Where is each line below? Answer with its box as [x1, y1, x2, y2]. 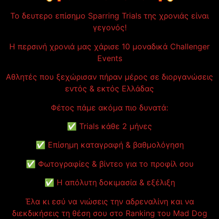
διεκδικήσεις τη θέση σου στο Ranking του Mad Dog [12, 208, 207, 218]
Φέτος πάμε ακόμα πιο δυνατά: [51, 102, 168, 112]
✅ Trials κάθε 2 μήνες [67, 121, 152, 131]
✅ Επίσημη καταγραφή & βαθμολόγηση [35, 140, 184, 150]
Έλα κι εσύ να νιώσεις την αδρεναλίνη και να [25, 196, 194, 206]
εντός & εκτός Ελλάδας [65, 84, 154, 94]
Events [97, 53, 122, 63]
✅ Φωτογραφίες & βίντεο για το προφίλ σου [25, 158, 194, 169]
